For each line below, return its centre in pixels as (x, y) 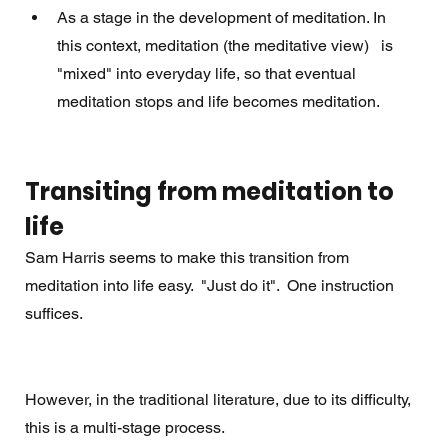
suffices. (55, 314)
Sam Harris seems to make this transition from (188, 258)
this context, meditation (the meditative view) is (226, 46)
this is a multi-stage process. (128, 428)
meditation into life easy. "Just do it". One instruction (211, 286)
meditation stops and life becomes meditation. (219, 102)
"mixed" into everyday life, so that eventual (208, 74)
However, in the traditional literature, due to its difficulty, (219, 400)
